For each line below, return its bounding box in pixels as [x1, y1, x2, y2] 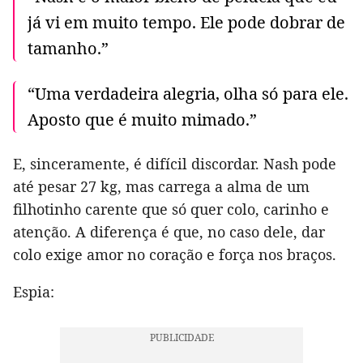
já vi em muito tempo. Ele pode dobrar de [28, 11, 345, 34]
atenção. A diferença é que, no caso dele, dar [13, 222, 325, 242]
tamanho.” [28, 37, 109, 60]
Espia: [13, 282, 54, 302]
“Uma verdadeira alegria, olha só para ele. [28, 83, 348, 105]
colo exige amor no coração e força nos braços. [13, 245, 336, 265]
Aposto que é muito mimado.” [28, 109, 257, 131]
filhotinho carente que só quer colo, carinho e [13, 199, 329, 220]
